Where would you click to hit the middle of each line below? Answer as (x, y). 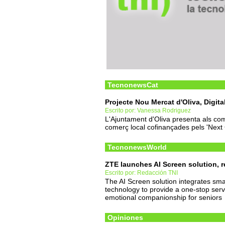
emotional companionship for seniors (163, 197)
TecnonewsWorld (137, 147)
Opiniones (125, 217)
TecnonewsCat (133, 85)
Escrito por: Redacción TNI (141, 173)
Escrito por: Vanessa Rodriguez (148, 110)
